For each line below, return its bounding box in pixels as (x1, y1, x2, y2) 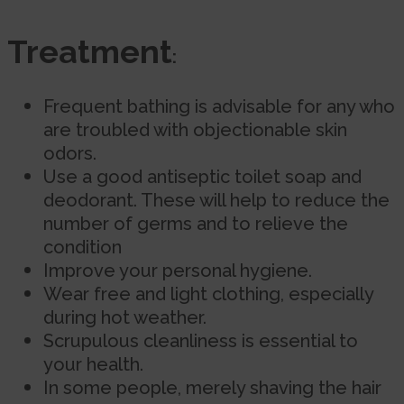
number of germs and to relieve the (43, 213, 348, 234)
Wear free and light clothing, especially (43, 283, 373, 305)
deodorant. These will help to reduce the (43, 189, 390, 211)
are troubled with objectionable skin (43, 119, 347, 141)
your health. (43, 353, 143, 375)
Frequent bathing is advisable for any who (43, 96, 395, 117)
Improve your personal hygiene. (43, 260, 312, 281)
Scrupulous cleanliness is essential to (43, 330, 358, 352)
